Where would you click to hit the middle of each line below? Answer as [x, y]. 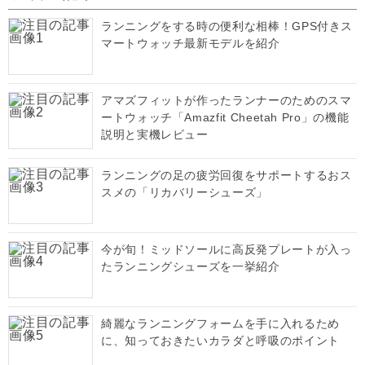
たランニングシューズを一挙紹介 [191, 266]
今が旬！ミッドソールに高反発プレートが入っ [226, 249]
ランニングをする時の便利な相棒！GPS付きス [227, 26]
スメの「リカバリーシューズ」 [185, 192]
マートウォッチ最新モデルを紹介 [191, 43]
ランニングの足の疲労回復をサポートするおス [226, 175]
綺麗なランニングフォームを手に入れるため [220, 323]
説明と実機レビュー [155, 134]
